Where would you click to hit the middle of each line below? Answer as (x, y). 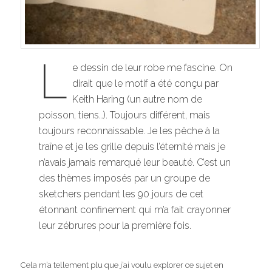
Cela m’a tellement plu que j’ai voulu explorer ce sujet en (122, 265)
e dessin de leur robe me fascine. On (153, 68)
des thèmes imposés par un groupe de (125, 178)
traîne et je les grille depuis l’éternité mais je (132, 147)
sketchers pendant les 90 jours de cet (121, 194)
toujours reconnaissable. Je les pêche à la (130, 131)
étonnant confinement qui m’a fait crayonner (135, 210)
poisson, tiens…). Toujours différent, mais (125, 115)
